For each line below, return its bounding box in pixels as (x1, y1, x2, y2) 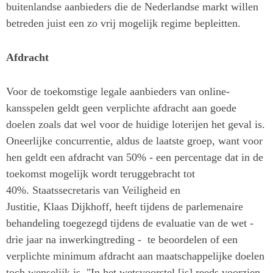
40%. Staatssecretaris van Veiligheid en (6, 184, 180, 197)
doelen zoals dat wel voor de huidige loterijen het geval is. (6, 118, 265, 131)
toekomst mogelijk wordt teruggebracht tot (6, 168, 195, 180)
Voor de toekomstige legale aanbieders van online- (6, 85, 230, 98)
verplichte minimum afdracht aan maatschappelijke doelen (6, 250, 264, 263)
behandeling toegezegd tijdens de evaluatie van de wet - (6, 217, 253, 230)
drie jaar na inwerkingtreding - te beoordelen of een (6, 233, 238, 246)
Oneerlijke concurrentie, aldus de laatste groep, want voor (6, 135, 263, 147)
